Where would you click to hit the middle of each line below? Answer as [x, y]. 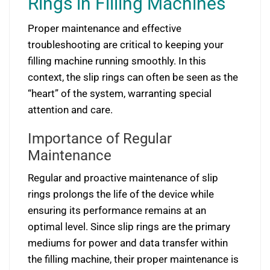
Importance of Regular [100, 139]
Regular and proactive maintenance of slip [123, 178]
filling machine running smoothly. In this [117, 61]
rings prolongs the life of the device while [121, 194]
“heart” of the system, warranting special [120, 93]
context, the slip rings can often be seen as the [133, 77]
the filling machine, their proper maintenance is [133, 259]
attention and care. [70, 110]
